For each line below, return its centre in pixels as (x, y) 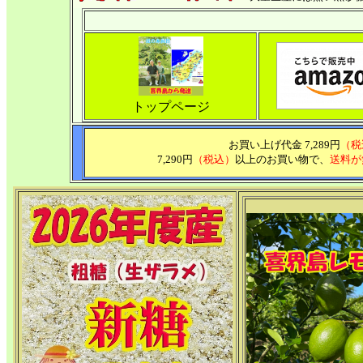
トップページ (171, 107)
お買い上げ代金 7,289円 (284, 145)
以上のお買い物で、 (282, 159)
